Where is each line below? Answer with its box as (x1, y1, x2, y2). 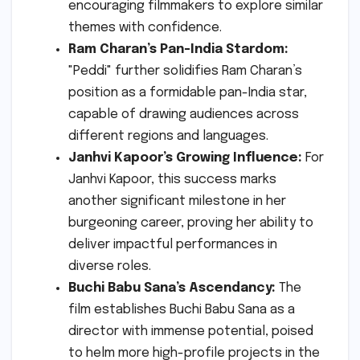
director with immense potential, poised (68, 325, 313, 339)
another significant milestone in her (68, 194, 286, 209)
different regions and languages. (68, 129, 268, 144)
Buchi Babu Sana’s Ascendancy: (68, 281, 276, 296)
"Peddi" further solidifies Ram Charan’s (68, 64, 302, 79)
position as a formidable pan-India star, (68, 86, 307, 100)
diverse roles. (68, 260, 151, 274)
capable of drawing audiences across (68, 108, 299, 122)
